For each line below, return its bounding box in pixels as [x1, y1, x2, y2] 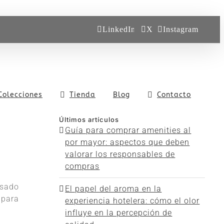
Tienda [69, 90, 95, 99]
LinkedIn [102, 25, 135, 33]
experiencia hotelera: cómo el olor [65, 196, 200, 205]
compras [65, 161, 100, 171]
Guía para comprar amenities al [65, 125, 191, 135]
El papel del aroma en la [65, 184, 162, 193]
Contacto [157, 90, 191, 99]
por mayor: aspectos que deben [65, 137, 190, 147]
